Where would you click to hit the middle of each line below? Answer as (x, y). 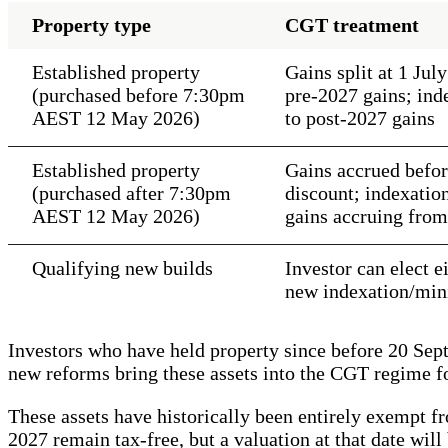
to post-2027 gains (360, 117)
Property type (91, 24)
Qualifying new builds (122, 267)
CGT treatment (352, 24)
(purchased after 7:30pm (131, 192)
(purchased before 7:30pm (138, 94)
